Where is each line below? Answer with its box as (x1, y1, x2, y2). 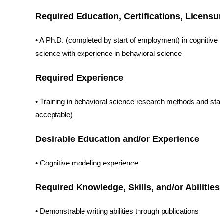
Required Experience (35, 72, 123, 83)
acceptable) (35, 111, 73, 119)
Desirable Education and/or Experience (35, 134, 199, 144)
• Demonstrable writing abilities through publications (35, 207, 199, 216)
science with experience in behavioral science (35, 50, 182, 58)
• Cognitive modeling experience (35, 159, 138, 167)
